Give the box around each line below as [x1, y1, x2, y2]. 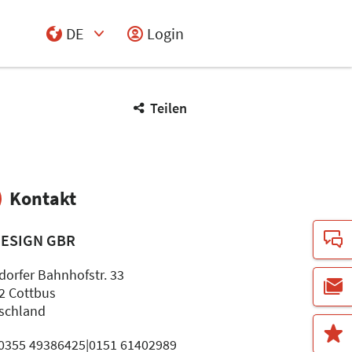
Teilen [150, 99, 187, 117]
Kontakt [9, 186, 77, 211]
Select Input [33, 48, 113, 68]
